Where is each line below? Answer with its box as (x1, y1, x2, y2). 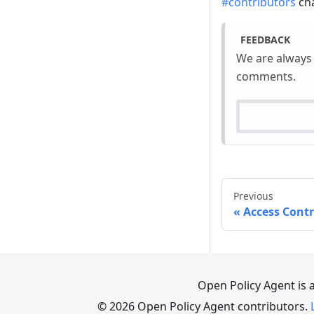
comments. (236, 69, 296, 85)
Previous (233, 189, 273, 203)
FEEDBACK (240, 33, 290, 47)
